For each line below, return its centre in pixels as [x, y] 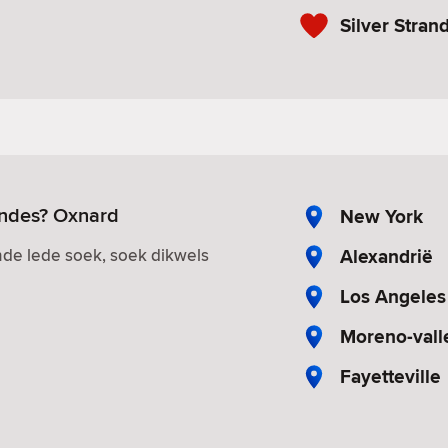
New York [381, 216]
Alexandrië [386, 256]
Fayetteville [390, 376]
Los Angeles [393, 296]
